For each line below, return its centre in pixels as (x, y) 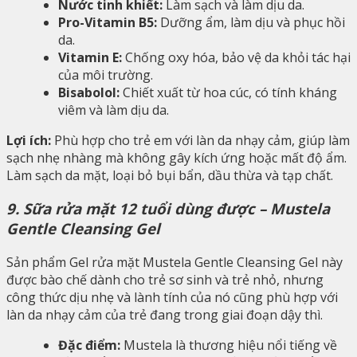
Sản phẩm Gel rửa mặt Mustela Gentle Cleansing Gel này (175, 263)
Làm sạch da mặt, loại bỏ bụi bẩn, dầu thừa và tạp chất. (170, 175)
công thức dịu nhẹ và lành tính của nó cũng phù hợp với (172, 298)
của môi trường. (106, 75)
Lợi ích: (29, 140)
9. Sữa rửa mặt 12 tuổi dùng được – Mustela (168, 209)
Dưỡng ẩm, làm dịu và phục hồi (251, 22)
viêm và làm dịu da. (114, 110)
